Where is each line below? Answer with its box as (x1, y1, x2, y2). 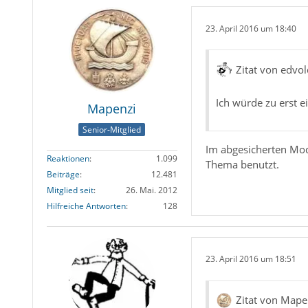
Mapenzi (87, 100, 137, 118)
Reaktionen (46, 152, 89, 164)
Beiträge (46, 168, 80, 180)
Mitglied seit (46, 184, 93, 196)
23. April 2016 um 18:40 (205, 22, 296, 34)
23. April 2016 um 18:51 (205, 253, 296, 265)
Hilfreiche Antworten (46, 199, 126, 212)
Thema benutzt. (205, 157, 279, 172)
